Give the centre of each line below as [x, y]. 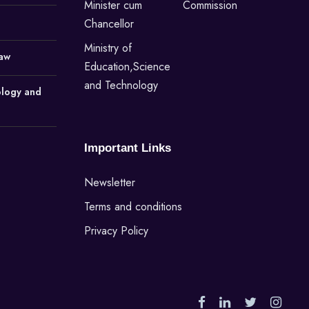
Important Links [128, 148]
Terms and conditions [133, 206]
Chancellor [109, 23]
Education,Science [127, 66]
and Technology [121, 85]
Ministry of [108, 48]
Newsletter [110, 182]
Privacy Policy [116, 230]
